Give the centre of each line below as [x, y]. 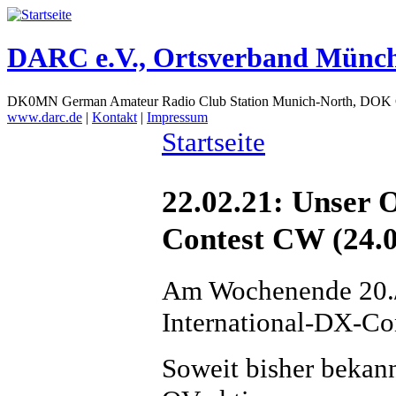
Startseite [213, 141]
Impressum [177, 117]
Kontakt [114, 117]
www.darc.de [45, 117]
